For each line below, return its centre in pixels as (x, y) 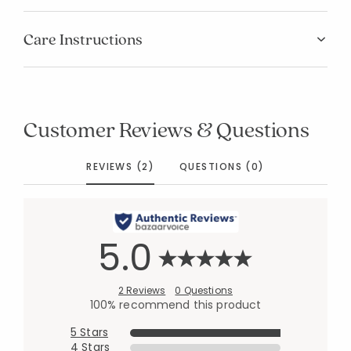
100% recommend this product (175, 305)
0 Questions (204, 290)
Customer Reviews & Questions (167, 129)
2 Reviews (142, 290)
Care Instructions (83, 39)
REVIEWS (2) (121, 166)
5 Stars (89, 332)
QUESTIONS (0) (222, 166)
